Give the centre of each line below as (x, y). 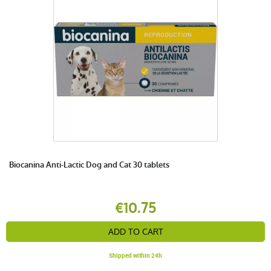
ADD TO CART (135, 231)
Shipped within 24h (135, 255)
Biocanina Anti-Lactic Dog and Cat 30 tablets (89, 165)
